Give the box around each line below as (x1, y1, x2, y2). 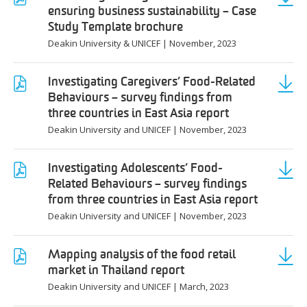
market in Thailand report (48, 262, 184, 278)
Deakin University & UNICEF (48, 37, 160, 49)
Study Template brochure (48, 19, 183, 35)
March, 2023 (180, 280, 229, 293)
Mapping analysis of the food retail (48, 246, 236, 262)
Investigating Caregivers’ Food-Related (48, 73, 256, 90)
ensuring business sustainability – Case (48, 3, 256, 19)
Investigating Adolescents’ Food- (48, 160, 223, 176)
